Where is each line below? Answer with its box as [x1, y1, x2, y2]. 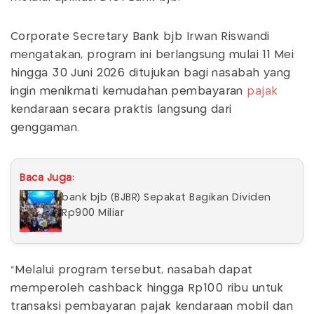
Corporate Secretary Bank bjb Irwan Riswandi [11, 32, 270, 42]
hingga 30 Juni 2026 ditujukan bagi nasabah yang [11, 68, 291, 78]
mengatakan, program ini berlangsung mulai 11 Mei [11, 50, 294, 60]
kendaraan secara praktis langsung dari [11, 104, 232, 115]
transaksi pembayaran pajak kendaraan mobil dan [11, 301, 294, 312]
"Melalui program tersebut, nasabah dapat [11, 265, 253, 275]
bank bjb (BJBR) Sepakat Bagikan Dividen [62, 193, 271, 203]
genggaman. [11, 123, 83, 133]
